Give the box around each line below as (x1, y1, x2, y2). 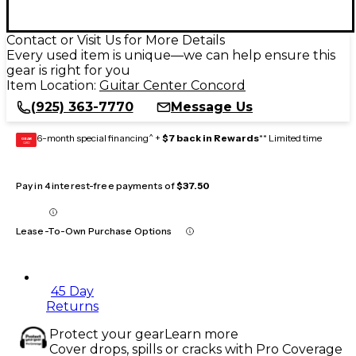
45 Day (51, 283, 94, 299)
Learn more (164, 326, 238, 342)
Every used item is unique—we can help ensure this (6, 47, 335, 63)
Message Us (171, 99, 253, 114)
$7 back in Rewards (162, 131, 259, 144)
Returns (46, 298, 99, 314)
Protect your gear (49, 326, 164, 342)
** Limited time (259, 131, 322, 144)
